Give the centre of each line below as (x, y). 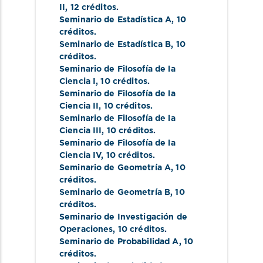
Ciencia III (81, 131)
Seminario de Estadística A (116, 20)
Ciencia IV (80, 155)
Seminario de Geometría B (115, 192)
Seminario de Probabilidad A (119, 242)
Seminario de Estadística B (115, 44)
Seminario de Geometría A (115, 168)
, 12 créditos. (92, 7)
